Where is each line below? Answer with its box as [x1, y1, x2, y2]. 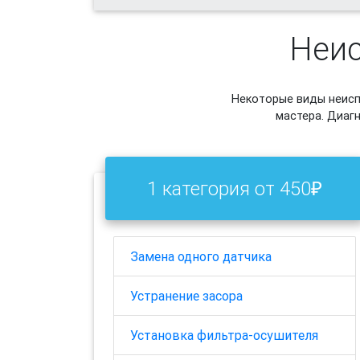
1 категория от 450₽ [147, 176, 322, 200]
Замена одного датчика [130, 248, 272, 265]
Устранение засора [130, 288, 243, 305]
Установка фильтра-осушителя [130, 327, 318, 344]
